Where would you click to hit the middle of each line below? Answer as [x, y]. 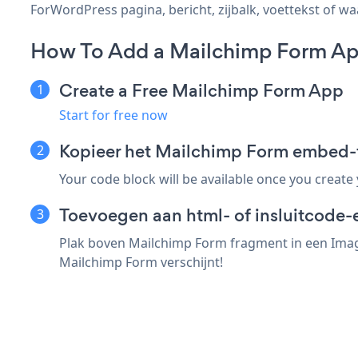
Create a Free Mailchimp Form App [201, 90]
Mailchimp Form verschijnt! [141, 262]
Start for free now [113, 115]
